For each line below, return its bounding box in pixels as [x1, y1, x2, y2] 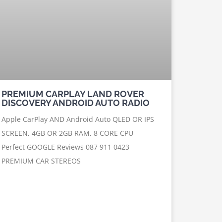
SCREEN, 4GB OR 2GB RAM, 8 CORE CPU [1, 128, 133, 138]
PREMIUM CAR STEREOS [1, 156, 81, 166]
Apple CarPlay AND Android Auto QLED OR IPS [1, 114, 154, 124]
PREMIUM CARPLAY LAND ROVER [1, 88, 144, 99]
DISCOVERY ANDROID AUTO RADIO [1, 97, 150, 108]
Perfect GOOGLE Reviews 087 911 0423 [1, 142, 129, 152]
